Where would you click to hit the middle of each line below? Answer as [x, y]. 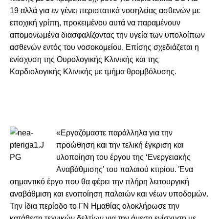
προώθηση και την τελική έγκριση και [120, 145]
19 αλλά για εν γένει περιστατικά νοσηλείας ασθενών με [105, 10]
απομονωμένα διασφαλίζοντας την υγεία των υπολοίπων [107, 35]
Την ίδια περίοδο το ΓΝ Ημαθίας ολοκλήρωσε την [95, 206]
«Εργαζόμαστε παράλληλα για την [114, 132]
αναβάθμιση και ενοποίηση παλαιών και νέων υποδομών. [109, 194]
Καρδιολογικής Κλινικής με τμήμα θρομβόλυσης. [93, 71]
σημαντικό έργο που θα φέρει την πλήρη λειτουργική [99, 181]
